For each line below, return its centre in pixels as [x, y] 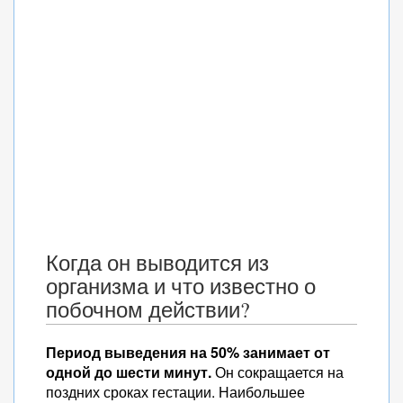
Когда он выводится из [157, 263]
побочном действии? [148, 309]
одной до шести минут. [129, 372]
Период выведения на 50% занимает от [188, 352]
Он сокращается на [278, 372]
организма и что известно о [181, 286]
